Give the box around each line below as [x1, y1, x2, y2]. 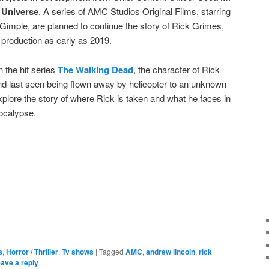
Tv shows [62, 246, 94, 257]
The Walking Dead [58, 62, 133, 76]
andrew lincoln [146, 246, 195, 257]
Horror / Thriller [6, 246, 58, 257]
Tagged [99, 246, 124, 256]
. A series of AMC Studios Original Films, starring [38, 5, 231, 18]
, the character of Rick [133, 62, 220, 76]
